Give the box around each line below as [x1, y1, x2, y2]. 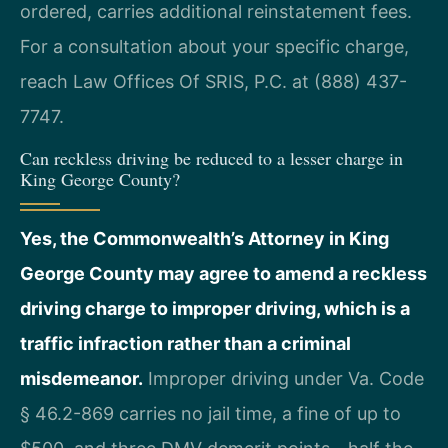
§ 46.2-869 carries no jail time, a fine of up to [20, 403, 401, 425]
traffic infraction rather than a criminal [20, 333, 351, 355]
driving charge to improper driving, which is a [20, 298, 410, 320]
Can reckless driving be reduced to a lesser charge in [20, 146, 403, 171]
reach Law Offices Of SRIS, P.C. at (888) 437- [20, 70, 407, 92]
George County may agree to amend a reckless [20, 263, 427, 285]
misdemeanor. [20, 368, 143, 390]
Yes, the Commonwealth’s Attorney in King [20, 228, 389, 250]
